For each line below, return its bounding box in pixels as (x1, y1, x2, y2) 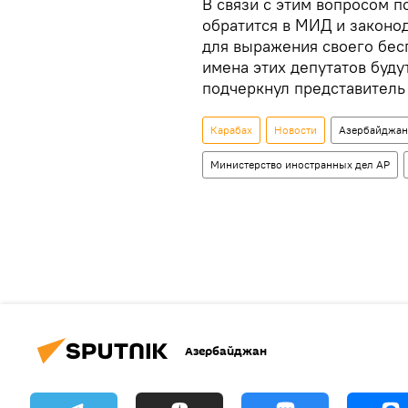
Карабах (210, 123, 252, 137)
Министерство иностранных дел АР (210, 158, 390, 171)
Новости (274, 123, 317, 137)
